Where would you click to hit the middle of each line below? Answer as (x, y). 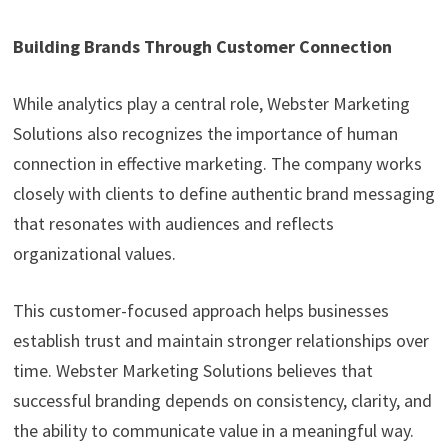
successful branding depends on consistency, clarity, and (222, 401)
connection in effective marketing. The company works (217, 164)
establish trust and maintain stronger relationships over (220, 341)
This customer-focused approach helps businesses (200, 311)
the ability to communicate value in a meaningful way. (213, 431)
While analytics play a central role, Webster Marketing (211, 104)
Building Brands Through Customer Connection (202, 47)
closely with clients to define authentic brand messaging (223, 194)
